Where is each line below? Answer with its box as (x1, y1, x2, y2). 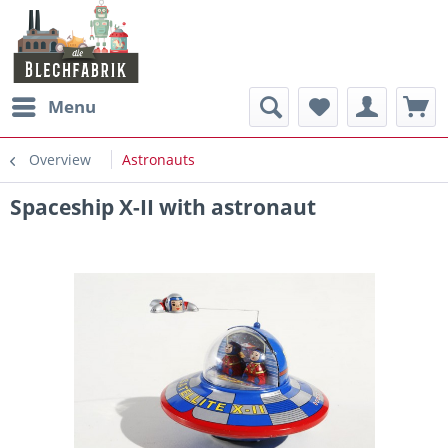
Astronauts (122, 150, 195, 169)
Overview (29, 150, 91, 169)
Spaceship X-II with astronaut (10, 193, 316, 221)
